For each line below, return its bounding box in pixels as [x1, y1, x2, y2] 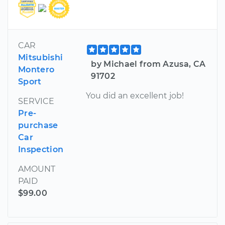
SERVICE [18, 96, 54, 106]
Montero [18, 64, 55, 74]
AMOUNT [18, 164, 55, 174]
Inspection [18, 144, 64, 154]
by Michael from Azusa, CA [91, 59, 206, 69]
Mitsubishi [18, 52, 63, 62]
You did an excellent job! [86, 90, 184, 100]
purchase [18, 120, 58, 130]
